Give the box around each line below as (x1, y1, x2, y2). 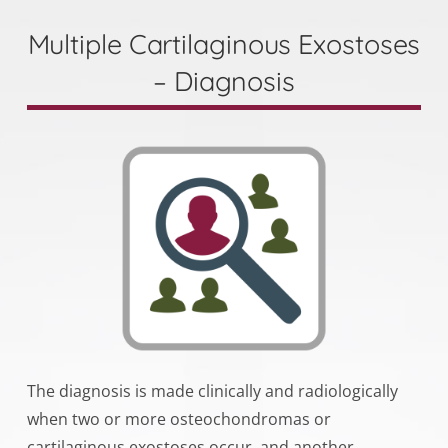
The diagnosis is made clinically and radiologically (26, 379, 398, 402)
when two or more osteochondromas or (26, 407, 331, 430)
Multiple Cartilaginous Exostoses (27, 27, 421, 62)
